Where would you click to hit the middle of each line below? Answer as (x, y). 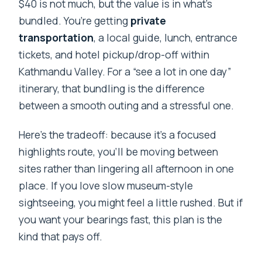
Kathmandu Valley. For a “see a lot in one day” (125, 72)
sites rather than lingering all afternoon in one (127, 169)
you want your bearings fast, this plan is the (121, 220)
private (149, 21)
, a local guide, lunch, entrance (166, 38)
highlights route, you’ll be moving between (119, 152)
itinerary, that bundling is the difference (112, 89)
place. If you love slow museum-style (106, 186)
